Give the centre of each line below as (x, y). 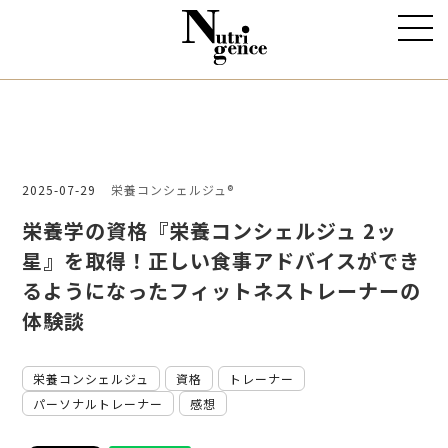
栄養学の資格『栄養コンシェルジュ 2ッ (210, 230)
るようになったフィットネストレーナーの (222, 290)
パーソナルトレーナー (98, 403)
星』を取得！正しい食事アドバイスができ (221, 260)
